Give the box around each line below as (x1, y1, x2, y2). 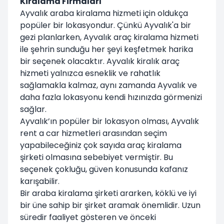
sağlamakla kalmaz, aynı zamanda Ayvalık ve (20, 79, 197, 91)
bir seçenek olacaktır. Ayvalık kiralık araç (20, 55, 179, 67)
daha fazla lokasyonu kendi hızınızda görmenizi (20, 91, 202, 103)
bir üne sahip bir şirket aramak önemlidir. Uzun (20, 199, 200, 211)
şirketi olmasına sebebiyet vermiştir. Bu (20, 151, 173, 163)
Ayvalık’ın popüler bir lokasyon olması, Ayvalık (20, 115, 199, 127)
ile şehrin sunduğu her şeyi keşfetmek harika (20, 43, 193, 55)
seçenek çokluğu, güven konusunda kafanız (20, 163, 188, 175)
